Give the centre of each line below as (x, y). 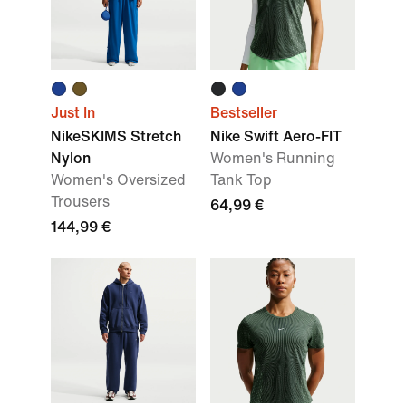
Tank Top (241, 180)
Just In (73, 113)
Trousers (80, 202)
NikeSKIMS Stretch (116, 136)
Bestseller (244, 113)
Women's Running (273, 158)
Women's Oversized (118, 180)
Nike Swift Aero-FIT (276, 136)
